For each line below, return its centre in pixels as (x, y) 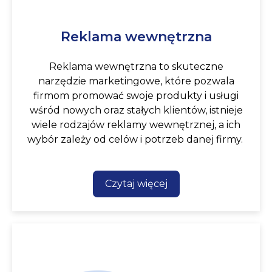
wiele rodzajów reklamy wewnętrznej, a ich (136, 124)
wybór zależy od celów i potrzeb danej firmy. (136, 139)
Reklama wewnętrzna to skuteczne (136, 66)
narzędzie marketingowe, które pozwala (136, 81)
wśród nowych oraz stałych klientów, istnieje (136, 110)
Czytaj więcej (136, 183)
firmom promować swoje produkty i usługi (136, 95)
